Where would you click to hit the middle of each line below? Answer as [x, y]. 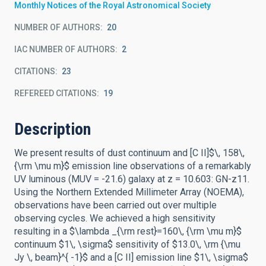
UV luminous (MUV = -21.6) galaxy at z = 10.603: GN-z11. [132, 179]
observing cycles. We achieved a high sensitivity [115, 218]
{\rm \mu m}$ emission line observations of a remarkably [133, 166]
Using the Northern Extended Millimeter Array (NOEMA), [129, 192]
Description [53, 129]
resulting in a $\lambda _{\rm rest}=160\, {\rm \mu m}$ [128, 231]
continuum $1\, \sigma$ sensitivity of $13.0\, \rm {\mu [127, 244]
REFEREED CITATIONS [56, 93]
